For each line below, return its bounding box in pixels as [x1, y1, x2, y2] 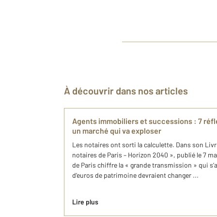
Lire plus [72, 198, 98, 206]
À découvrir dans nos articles [70, 85, 188, 96]
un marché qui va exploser [72, 126, 161, 135]
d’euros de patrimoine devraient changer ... [72, 171, 199, 179]
